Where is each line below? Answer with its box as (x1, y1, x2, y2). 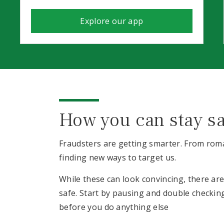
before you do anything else (59, 201, 169, 212)
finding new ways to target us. (59, 152, 176, 163)
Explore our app (80, 15, 143, 26)
